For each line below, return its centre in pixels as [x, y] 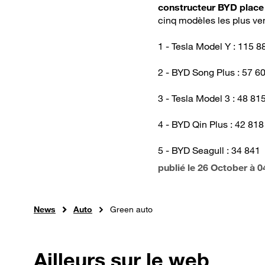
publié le [178, 168]
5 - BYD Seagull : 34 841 [209, 151]
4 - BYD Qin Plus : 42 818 [211, 125]
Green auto [131, 209]
